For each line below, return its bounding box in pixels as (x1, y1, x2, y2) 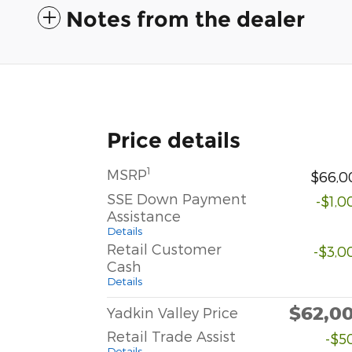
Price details (107, 126, 240, 153)
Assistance (107, 207, 181, 224)
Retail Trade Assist (107, 327, 236, 344)
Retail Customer (107, 240, 222, 257)
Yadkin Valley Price (107, 303, 238, 321)
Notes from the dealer (66, 5, 305, 32)
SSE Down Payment (107, 189, 247, 207)
